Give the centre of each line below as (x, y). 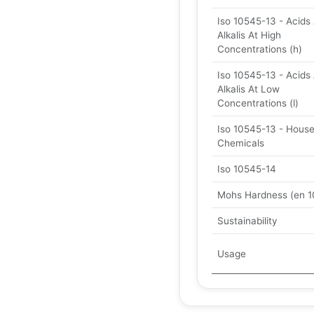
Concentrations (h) (260, 49)
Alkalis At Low (248, 89)
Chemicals (241, 143)
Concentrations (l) (258, 103)
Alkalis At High (249, 35)
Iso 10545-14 (247, 169)
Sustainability (247, 221)
